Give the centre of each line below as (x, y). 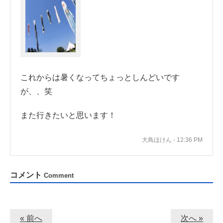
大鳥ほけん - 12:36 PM (172, 140)
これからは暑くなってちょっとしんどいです (100, 77)
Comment (59, 175)
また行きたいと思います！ (68, 115)
